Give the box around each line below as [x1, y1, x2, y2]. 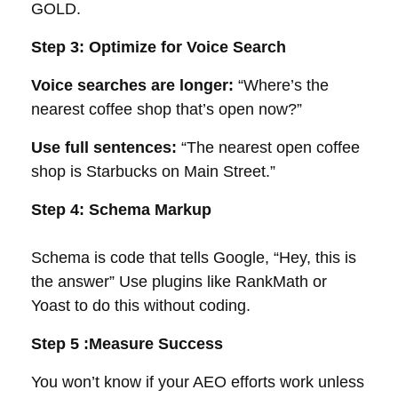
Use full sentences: [31, 139, 177, 156]
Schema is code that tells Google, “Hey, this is [31, 249, 356, 267]
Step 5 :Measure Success [31, 335, 223, 353]
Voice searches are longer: [31, 76, 234, 94]
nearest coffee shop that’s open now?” [31, 100, 302, 118]
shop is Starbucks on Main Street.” [31, 163, 275, 180]
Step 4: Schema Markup [31, 201, 211, 219]
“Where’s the [234, 76, 329, 94]
